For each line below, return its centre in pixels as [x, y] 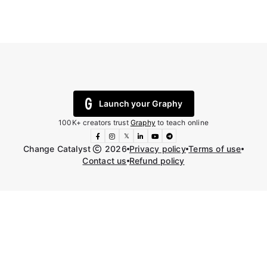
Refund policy [157, 161]
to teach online [182, 123]
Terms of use [215, 149]
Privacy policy [157, 149]
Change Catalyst [58, 149]
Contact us [105, 161]
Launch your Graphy [140, 104]
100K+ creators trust [94, 123]
